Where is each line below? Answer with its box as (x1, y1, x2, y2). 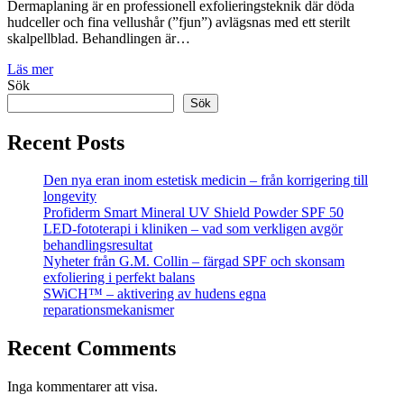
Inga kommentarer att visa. (7, 379, 158, 395)
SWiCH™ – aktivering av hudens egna (43, 286, 266, 302)
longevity (43, 188, 96, 205)
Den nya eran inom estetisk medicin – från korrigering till (43, 172, 368, 188)
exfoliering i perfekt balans (43, 270, 195, 286)
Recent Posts (7, 130, 124, 154)
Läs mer (7, 60, 53, 77)
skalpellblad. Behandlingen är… (7, 30, 190, 46)
